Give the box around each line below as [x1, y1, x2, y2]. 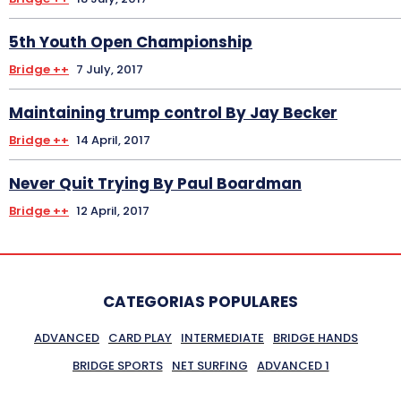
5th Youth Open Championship [9, 30, 252, 53]
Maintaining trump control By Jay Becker [9, 101, 337, 124]
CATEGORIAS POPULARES [103, 290, 298, 312]
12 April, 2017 [76, 201, 149, 219]
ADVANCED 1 [256, 356, 329, 374]
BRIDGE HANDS [273, 328, 358, 346]
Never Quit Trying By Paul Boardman [9, 172, 302, 194]
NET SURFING [171, 356, 248, 374]
